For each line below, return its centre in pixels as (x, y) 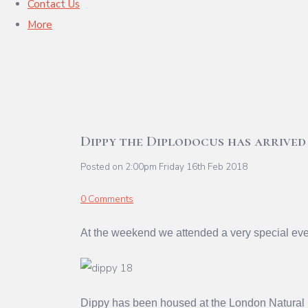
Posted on (103, 166)
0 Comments (107, 199)
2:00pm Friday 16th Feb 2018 (186, 166)
